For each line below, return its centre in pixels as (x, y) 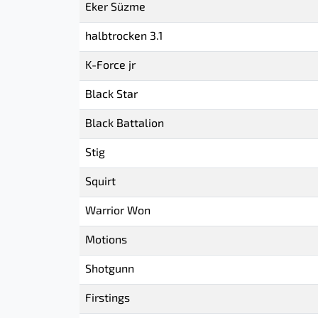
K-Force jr (110, 66)
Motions (106, 241)
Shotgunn (110, 270)
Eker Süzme (115, 8)
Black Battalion (125, 124)
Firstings (108, 299)
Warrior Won (118, 212)
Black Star (111, 95)
